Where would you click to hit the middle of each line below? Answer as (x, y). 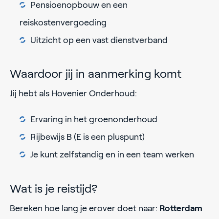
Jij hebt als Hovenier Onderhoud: (73, 94)
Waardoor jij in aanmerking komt (96, 74)
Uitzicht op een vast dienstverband (99, 40)
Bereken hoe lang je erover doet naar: (85, 208)
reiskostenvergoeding (63, 23)
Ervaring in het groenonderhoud (94, 120)
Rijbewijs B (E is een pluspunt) (88, 137)
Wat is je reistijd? (54, 188)
